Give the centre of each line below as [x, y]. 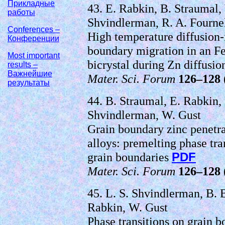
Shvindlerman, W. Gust [144, 115]
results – [23, 65]
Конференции [33, 38]
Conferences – [34, 29]
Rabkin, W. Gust [128, 207]
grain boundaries [130, 157]
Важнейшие [30, 74]
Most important [34, 55]
